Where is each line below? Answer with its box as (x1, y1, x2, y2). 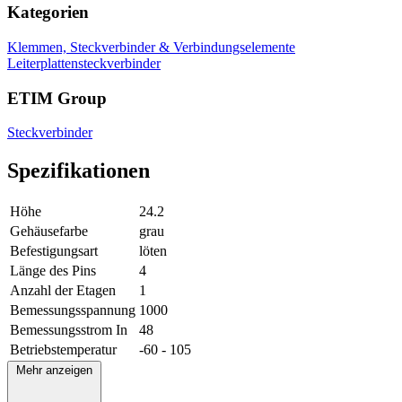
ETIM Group (7, 88, 107, 108)
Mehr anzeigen (16, 363, 92, 378)
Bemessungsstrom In (10, 322, 127, 338)
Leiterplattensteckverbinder (7, 55, 161, 71)
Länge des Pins (10, 263, 96, 279)
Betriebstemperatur (10, 342, 117, 358)
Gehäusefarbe (10, 223, 88, 240)
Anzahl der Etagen (10, 283, 116, 299)
